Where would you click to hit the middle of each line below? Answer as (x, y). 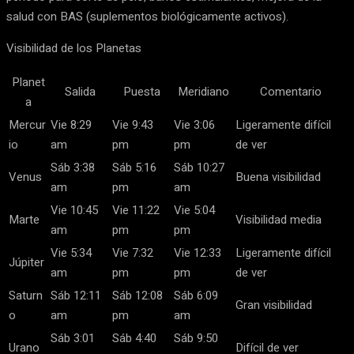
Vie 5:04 (194, 210)
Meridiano (203, 92)
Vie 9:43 (133, 125)
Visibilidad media (279, 220)
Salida (80, 92)
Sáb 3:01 (73, 338)
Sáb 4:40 (134, 338)
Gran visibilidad (274, 305)
